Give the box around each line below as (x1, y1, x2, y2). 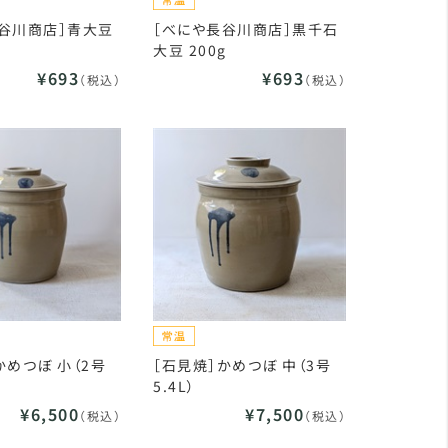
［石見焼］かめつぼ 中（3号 (153, 355, 332, 375)
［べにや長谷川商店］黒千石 (153, 19, 339, 39)
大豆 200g (153, 40, 227, 60)
